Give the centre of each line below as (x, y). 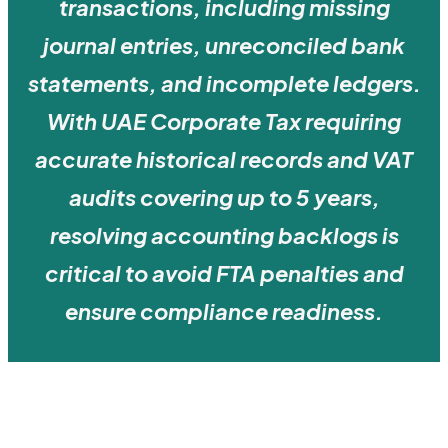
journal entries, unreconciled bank (224, 45)
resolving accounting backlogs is (224, 235)
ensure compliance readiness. (224, 311)
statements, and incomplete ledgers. (224, 83)
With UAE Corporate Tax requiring (224, 121)
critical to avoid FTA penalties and (224, 273)
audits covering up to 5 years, (224, 197)
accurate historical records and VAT (224, 159)
